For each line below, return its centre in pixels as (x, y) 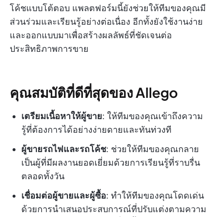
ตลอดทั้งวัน (43, 176)
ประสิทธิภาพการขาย (49, 49)
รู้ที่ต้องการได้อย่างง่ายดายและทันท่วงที (96, 130)
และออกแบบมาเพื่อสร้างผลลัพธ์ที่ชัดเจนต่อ (91, 35)
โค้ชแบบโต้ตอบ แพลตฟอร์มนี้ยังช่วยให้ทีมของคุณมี (108, 8)
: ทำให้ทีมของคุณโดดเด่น (155, 196)
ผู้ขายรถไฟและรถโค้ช (64, 149)
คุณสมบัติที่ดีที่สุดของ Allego (94, 93)
